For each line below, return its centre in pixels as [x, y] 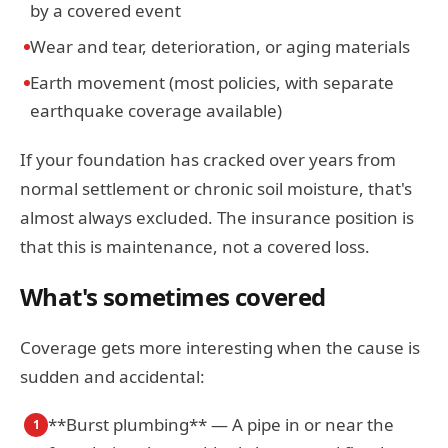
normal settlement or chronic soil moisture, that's [216, 188]
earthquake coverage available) [156, 110]
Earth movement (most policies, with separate [212, 82]
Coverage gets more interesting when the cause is [220, 347]
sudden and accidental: [112, 376]
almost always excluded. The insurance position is [217, 217]
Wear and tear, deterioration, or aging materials [220, 46]
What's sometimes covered [173, 296]
